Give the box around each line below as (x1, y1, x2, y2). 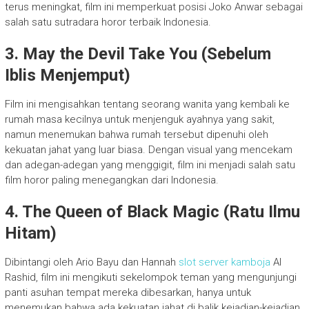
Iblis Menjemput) (4, 66, 130, 86)
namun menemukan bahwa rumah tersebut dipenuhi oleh (4, 128, 268, 141)
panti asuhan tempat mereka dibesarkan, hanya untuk (4, 286, 251, 299)
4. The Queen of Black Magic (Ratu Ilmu (4, 202, 300, 222)
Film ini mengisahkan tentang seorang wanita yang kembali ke (4, 98, 290, 111)
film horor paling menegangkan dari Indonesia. (4, 174, 219, 187)
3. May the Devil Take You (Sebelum (4, 44, 271, 64)
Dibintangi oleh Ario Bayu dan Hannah (4, 256, 179, 269)
